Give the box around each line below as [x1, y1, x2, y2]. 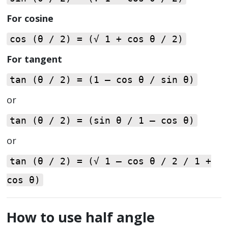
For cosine [7, 12, 53, 25]
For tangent [7, 53, 62, 66]
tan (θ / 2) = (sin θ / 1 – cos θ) [10, 115, 194, 126]
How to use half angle [7, 207, 155, 226]
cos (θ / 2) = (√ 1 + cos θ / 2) [10, 33, 183, 44]
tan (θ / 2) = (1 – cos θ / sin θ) [10, 74, 194, 85]
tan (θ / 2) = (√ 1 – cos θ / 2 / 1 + [10, 155, 211, 166]
